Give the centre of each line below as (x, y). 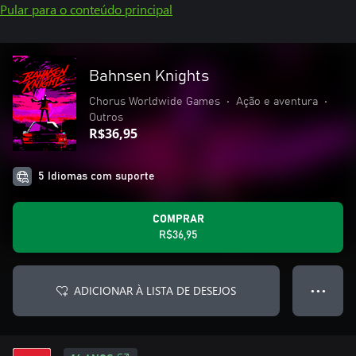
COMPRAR (178, 219)
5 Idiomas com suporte (97, 176)
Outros (106, 118)
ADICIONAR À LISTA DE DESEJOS (155, 290)
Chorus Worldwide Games (155, 102)
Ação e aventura (277, 102)
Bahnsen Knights (149, 76)
